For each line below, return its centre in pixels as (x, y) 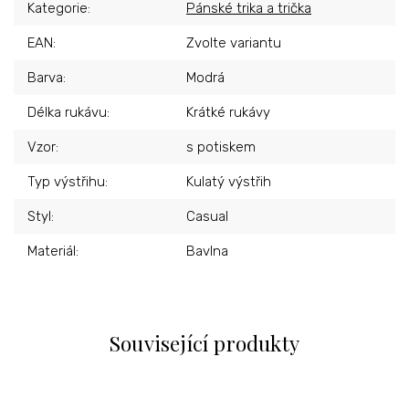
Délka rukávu (67, 112)
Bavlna (207, 251)
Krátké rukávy (228, 112)
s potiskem (221, 147)
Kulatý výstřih (229, 181)
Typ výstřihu (66, 181)
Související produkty (204, 343)
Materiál (52, 251)
